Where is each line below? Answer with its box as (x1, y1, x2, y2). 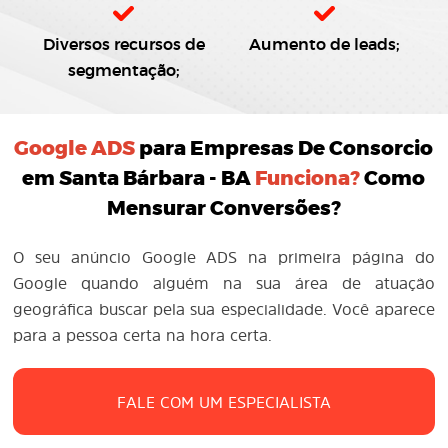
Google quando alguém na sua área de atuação (13, 272, 435, 294)
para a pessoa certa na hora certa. (13, 324, 273, 346)
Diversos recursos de (42, 37, 205, 53)
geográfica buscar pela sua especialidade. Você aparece (13, 298, 435, 320)
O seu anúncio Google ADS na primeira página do (13, 246, 435, 268)
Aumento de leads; (248, 37, 400, 53)
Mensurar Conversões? (106, 199, 341, 219)
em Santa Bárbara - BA (22, 169, 256, 189)
